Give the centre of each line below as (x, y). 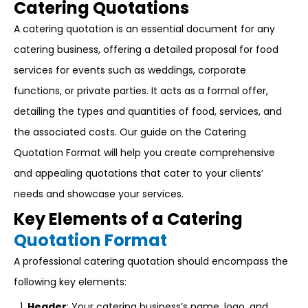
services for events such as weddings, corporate (130, 70)
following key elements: (70, 282)
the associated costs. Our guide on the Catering (130, 132)
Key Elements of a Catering (128, 219)
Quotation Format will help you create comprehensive (144, 153)
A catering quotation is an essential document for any (144, 29)
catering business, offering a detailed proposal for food (146, 49)
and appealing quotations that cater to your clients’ (139, 173)
